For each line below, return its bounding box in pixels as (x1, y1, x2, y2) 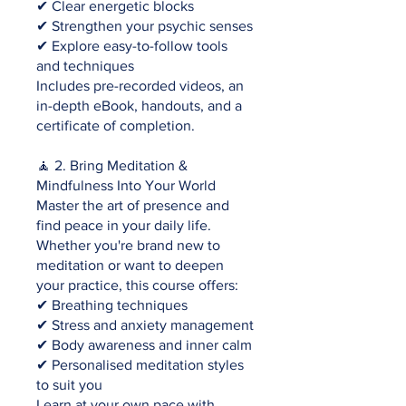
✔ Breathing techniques (36, 296, 188, 313)
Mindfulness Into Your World (36, 177, 216, 193)
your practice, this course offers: (36, 276, 238, 293)
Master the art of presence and (36, 197, 229, 213)
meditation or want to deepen (36, 256, 224, 273)
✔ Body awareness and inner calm (36, 336, 252, 353)
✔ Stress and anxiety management (36, 316, 254, 333)
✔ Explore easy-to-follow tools (36, 37, 227, 53)
